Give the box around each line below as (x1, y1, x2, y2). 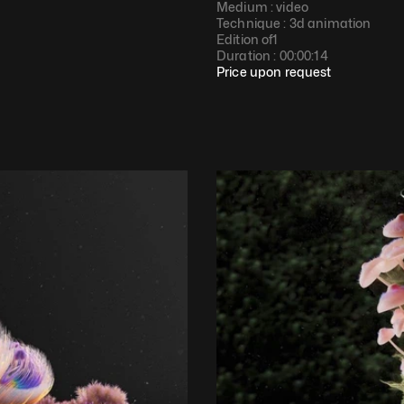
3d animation (289, 15, 372, 31)
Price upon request (216, 64, 332, 79)
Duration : (216, 48, 280, 63)
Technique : (216, 15, 289, 31)
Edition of (216, 32, 273, 47)
